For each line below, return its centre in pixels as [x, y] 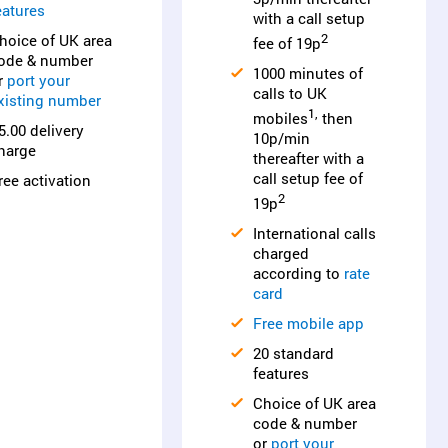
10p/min [281, 138]
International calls [314, 233]
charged [281, 253]
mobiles [280, 118]
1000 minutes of [308, 73]
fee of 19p [287, 43]
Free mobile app [308, 323]
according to [298, 273]
